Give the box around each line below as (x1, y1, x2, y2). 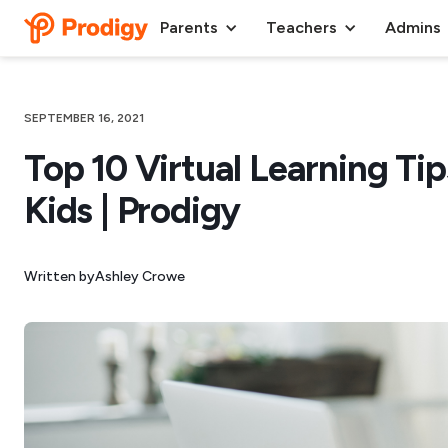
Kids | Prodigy (24, 188, 241, 232)
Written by (24, 267, 95, 285)
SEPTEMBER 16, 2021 (24, 111, 144, 125)
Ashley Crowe (95, 267, 185, 285)
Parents (160, 18, 218, 37)
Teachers (266, 18, 337, 37)
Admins (385, 18, 441, 37)
